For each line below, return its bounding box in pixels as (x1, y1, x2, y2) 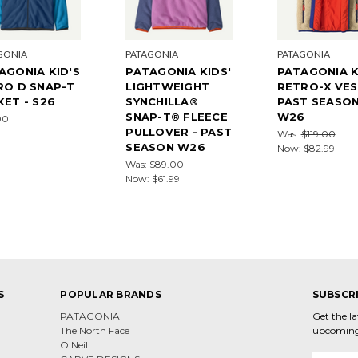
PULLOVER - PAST (125, 125, 233, 138)
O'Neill (60, 338, 91, 351)
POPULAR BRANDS (60, 288, 161, 300)
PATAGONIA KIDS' (125, 64, 232, 78)
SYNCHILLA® (125, 94, 198, 108)
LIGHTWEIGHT (125, 79, 210, 93)
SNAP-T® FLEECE (125, 109, 228, 123)
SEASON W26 (125, 140, 205, 153)
